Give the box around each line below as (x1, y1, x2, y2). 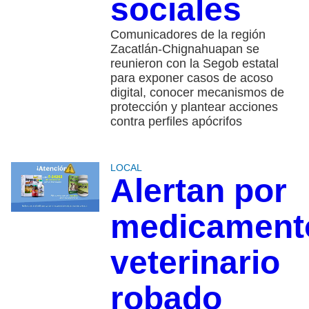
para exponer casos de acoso (110, 71, 273, 86)
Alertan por (110, 172, 287, 210)
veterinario (110, 244, 280, 281)
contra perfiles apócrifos (110, 114, 242, 129)
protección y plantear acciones (110, 100, 278, 114)
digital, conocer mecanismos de (110, 86, 284, 100)
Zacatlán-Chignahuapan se (110, 42, 259, 57)
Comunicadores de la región (110, 28, 266, 42)
